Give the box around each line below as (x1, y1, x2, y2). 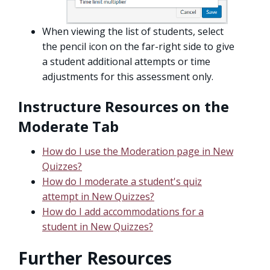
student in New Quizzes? (42, 220, 153, 234)
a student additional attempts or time (42, 55, 210, 69)
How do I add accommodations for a (42, 205, 204, 219)
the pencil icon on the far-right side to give (42, 40, 234, 54)
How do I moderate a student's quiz (42, 175, 202, 189)
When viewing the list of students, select (42, 25, 224, 39)
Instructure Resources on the (18, 96, 229, 117)
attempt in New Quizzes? (42, 190, 154, 204)
